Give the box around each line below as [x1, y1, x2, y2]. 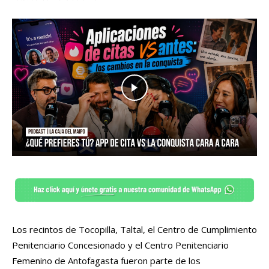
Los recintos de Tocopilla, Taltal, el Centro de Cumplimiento [12, 223, 257, 236]
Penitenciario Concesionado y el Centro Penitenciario [12, 239, 229, 252]
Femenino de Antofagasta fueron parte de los [12, 255, 201, 267]
